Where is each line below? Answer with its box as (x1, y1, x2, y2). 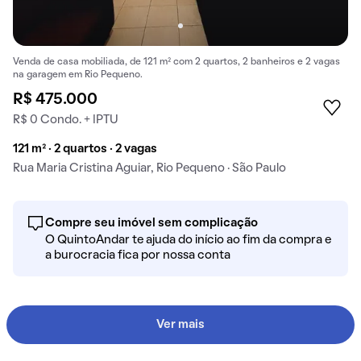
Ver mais (156, 318, 205, 330)
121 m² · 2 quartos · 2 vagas (13, 143, 157, 155)
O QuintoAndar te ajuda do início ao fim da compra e (45, 234, 331, 246)
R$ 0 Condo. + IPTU (13, 114, 118, 126)
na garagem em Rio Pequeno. (13, 70, 143, 79)
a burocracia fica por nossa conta (45, 249, 230, 261)
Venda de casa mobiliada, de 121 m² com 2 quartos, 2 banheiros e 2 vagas (13, 57, 340, 66)
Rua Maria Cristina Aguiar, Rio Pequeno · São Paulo (13, 162, 286, 174)
